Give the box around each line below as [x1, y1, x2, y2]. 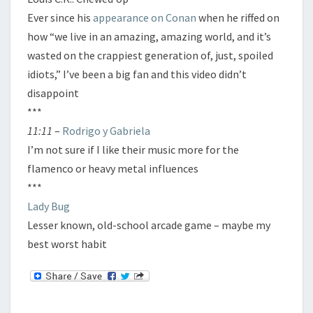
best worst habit [27, 237, 107, 251]
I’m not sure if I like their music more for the [27, 143, 239, 156]
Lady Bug [27, 199, 70, 213]
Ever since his [27, 10, 93, 24]
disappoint [27, 86, 79, 100]
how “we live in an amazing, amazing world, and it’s [27, 29, 271, 43]
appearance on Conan [93, 10, 196, 24]
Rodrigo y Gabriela [62, 124, 150, 138]
